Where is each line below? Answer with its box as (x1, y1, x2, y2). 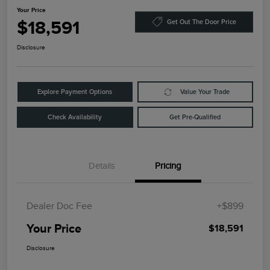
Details (89, 161, 115, 171)
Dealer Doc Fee (27, 201, 92, 212)
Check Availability (48, 114, 102, 121)
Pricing (155, 161, 181, 171)
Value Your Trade (180, 89, 230, 96)
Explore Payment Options (37, 89, 113, 96)
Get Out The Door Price (166, 18, 236, 25)
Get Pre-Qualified (169, 114, 221, 121)
